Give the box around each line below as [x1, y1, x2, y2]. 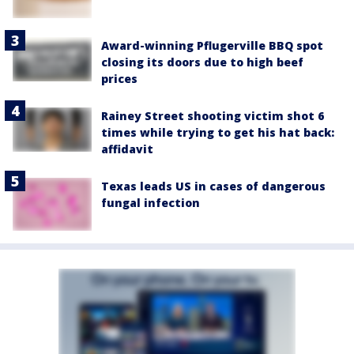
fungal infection [101, 195, 200, 211]
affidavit [101, 141, 153, 157]
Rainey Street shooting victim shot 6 [101, 108, 324, 124]
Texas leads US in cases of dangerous [101, 179, 326, 194]
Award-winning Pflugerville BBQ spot [101, 38, 323, 54]
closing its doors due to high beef [101, 55, 303, 70]
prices [101, 71, 137, 87]
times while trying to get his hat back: [101, 125, 334, 141]
